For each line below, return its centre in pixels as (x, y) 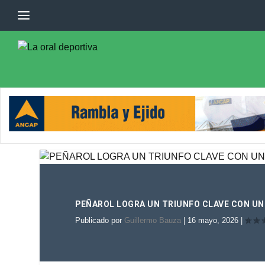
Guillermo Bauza (153, 220)
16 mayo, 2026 (213, 220)
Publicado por (100, 220)
